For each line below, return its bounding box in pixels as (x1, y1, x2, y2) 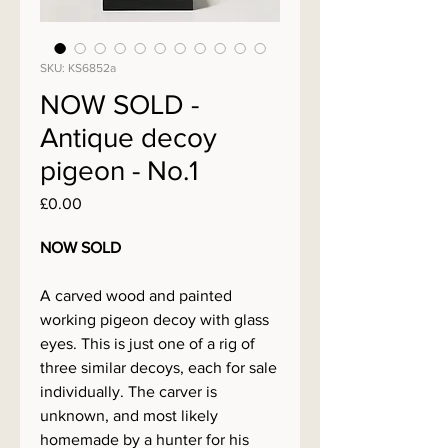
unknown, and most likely (40, 407, 218, 424)
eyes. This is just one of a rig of (40, 335, 255, 352)
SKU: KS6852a (40, 61, 116, 75)
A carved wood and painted (40, 287, 232, 304)
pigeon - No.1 (40, 155, 198, 186)
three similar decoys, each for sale (40, 359, 277, 376)
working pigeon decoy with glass (40, 311, 269, 328)
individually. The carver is (40, 383, 217, 400)
